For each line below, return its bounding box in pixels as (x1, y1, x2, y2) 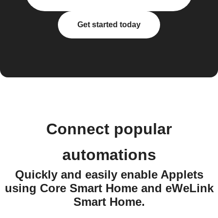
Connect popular (46, 120, 172, 138)
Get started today (77, 20, 141, 29)
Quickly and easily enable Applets (15, 168, 203, 181)
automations (62, 146, 156, 163)
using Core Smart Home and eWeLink (4, 182, 214, 195)
